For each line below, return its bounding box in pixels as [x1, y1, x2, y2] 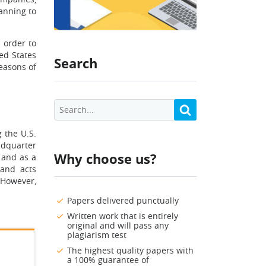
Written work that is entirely [67, 210, 178, 222]
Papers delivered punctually [67, 195, 179, 207]
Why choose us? [54, 150, 157, 168]
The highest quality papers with [67, 245, 194, 256]
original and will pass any [67, 220, 169, 232]
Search [54, 54, 97, 72]
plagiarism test [67, 229, 126, 241]
